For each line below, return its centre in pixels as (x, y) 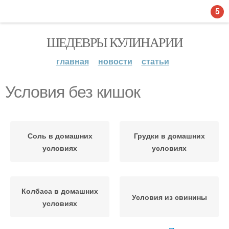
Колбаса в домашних (60, 191)
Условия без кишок (73, 92)
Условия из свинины (169, 197)
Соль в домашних (60, 135)
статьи (155, 61)
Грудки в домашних (169, 135)
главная (72, 61)
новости (115, 61)
